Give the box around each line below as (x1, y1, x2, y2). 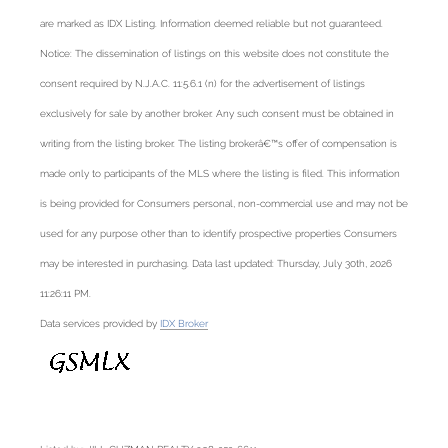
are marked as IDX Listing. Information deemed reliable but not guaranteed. (40, 16, 383, 29)
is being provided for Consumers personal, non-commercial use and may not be (40, 196, 408, 209)
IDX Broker (160, 316, 208, 329)
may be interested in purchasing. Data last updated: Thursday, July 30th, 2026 (40, 256, 392, 269)
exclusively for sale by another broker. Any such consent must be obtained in (40, 106, 394, 119)
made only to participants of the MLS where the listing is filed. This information (40, 166, 400, 179)
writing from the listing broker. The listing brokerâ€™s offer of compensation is (40, 136, 397, 149)
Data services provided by (40, 316, 160, 329)
